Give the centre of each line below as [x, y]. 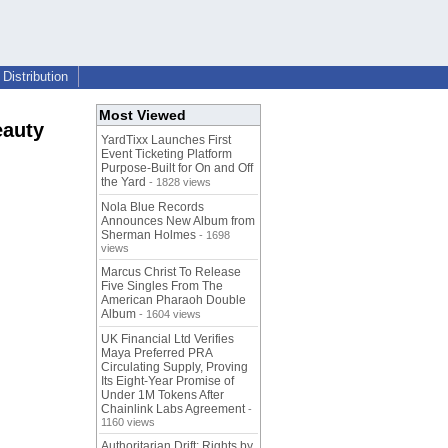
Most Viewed [142, 115]
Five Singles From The [162, 286]
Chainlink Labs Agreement [173, 409]
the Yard [123, 182]
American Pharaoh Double [173, 300]
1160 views [128, 422]
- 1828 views [178, 182]
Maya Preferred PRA [156, 353]
